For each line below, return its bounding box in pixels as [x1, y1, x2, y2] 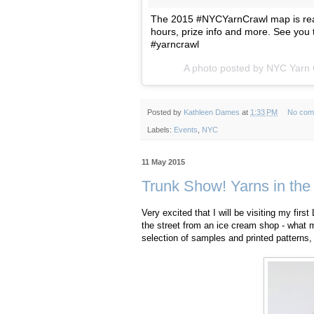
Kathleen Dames [184, 108, 240, 117]
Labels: [147, 125, 174, 134]
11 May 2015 [142, 157, 185, 166]
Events [174, 125, 198, 134]
